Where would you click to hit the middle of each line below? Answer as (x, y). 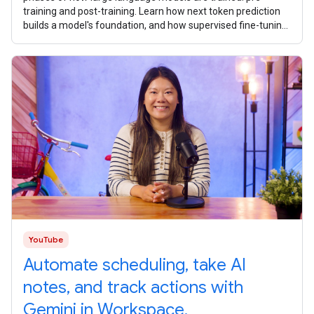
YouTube (46, 240)
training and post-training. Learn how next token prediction (152, 12)
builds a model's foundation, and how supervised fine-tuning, (156, 26)
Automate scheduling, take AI (135, 265)
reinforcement (55, 40)
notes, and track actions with (133, 288)
